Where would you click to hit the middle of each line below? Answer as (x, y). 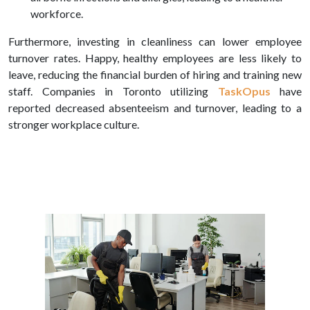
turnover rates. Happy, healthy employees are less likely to (155, 58)
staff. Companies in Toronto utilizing (113, 91)
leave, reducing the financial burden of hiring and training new (155, 75)
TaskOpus (244, 91)
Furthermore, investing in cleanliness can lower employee (155, 42)
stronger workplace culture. (74, 125)
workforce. (57, 14)
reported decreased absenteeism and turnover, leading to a (155, 108)
